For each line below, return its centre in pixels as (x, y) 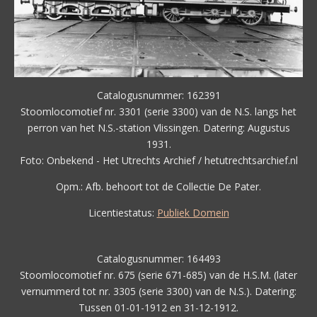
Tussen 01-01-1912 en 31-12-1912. (158, 308)
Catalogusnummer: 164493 (158, 259)
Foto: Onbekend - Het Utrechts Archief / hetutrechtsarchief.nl (158, 161)
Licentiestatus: (122, 213)
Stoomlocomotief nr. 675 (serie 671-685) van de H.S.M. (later (158, 275)
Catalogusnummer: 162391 (158, 96)
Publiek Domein (193, 213)
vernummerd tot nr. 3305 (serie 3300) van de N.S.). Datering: (158, 292)
